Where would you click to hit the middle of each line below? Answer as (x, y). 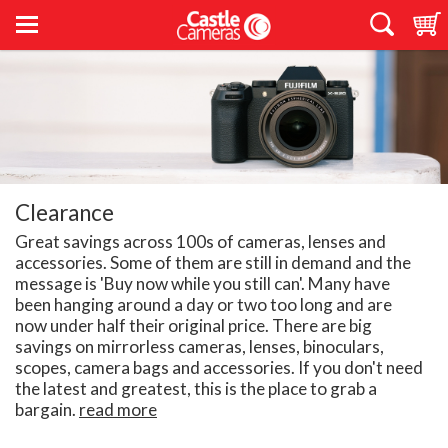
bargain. (47, 410)
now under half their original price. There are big (193, 326)
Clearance (64, 213)
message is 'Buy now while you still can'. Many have (202, 284)
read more (118, 410)
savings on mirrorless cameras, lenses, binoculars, (199, 347)
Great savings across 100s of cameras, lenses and (200, 242)
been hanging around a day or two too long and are (203, 305)
